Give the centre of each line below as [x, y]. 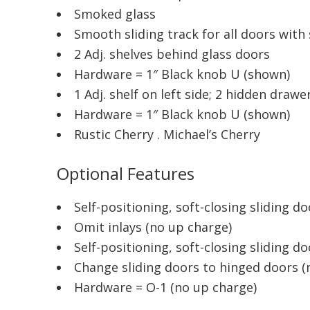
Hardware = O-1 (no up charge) [165, 287]
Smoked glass [115, 13]
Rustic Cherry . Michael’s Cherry [167, 134]
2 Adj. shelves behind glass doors [172, 54]
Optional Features [126, 173]
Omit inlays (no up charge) [153, 227]
